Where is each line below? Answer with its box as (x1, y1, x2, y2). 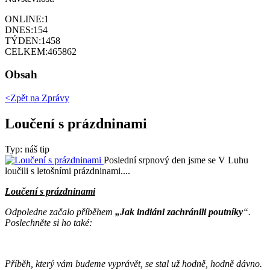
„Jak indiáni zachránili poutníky (115, 206, 243, 217)
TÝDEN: (5, 35, 41, 46)
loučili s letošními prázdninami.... (5, 165, 130, 176)
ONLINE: (5, 13, 44, 24)
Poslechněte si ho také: (5, 217, 92, 228)
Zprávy (39, 93, 69, 104)
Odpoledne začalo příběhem (5, 206, 115, 217)
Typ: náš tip (5, 143, 49, 154)
